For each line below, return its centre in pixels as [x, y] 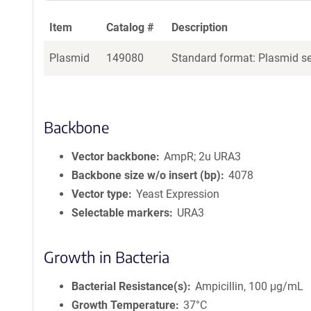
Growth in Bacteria [107, 257]
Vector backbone [114, 157]
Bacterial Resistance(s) [129, 286]
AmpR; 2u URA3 [203, 157]
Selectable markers [120, 213]
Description [200, 27]
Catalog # [130, 27]
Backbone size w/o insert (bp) [146, 175]
